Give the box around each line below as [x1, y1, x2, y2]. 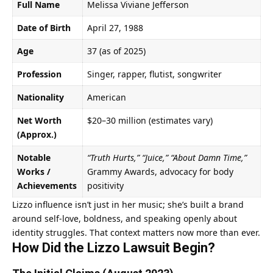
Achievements [17, 180, 77, 192]
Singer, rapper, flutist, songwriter [87, 68, 222, 80]
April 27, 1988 [87, 22, 143, 34]
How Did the [12, 240, 87, 256]
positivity [87, 180, 124, 192]
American [87, 91, 126, 104]
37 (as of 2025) [87, 45, 146, 57]
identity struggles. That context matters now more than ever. [12, 227, 260, 239]
